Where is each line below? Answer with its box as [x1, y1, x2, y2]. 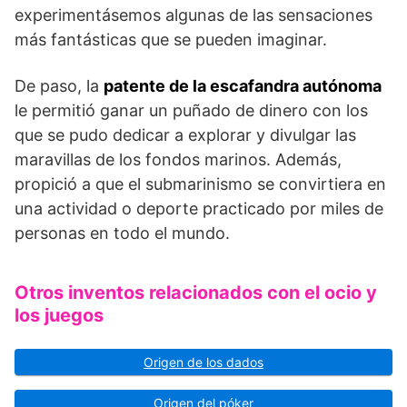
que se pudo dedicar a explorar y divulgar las [15, 125, 356, 145]
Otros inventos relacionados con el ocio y [15, 282, 377, 304]
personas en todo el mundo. [15, 223, 230, 243]
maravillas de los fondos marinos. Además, [15, 150, 342, 170]
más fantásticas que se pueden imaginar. [15, 30, 327, 50]
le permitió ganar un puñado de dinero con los [15, 101, 368, 121]
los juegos [15, 304, 104, 327]
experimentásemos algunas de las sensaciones [15, 5, 372, 25]
